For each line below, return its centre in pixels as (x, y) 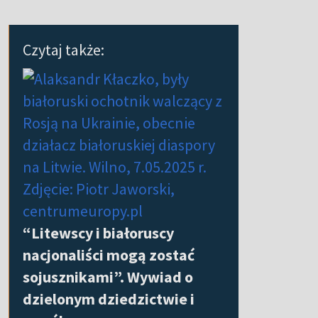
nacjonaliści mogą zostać (109, 255)
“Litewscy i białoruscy (98, 233)
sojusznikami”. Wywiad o (108, 277)
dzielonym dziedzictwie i (109, 299)
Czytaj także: (64, 50)
